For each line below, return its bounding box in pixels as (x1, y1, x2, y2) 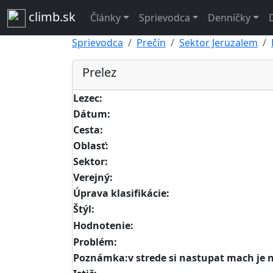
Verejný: (73, 170, 113, 184)
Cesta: (73, 122, 103, 136)
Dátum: (73, 107, 110, 121)
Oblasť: (73, 138, 108, 152)
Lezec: (73, 91, 102, 105)
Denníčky (208, 10, 251, 24)
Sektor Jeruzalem (179, 35, 258, 49)
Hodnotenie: (73, 218, 133, 232)
